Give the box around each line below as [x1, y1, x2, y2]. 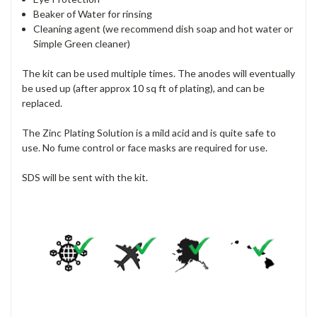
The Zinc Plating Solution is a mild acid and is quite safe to [22, 127, 276, 139]
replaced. [22, 97, 62, 110]
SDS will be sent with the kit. [22, 171, 148, 184]
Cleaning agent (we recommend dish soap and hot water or [33, 23, 294, 35]
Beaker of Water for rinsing [33, 8, 153, 21]
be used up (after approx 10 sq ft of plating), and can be [22, 82, 265, 95]
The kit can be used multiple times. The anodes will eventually [22, 67, 295, 80]
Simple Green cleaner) [33, 38, 131, 50]
